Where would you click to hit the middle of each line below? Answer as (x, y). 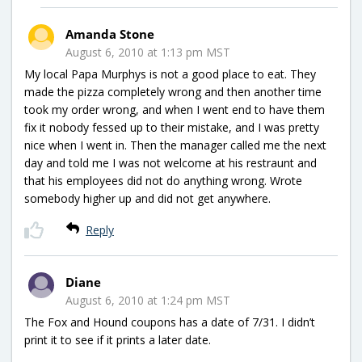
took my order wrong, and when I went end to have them (175, 109)
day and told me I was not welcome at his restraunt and (170, 162)
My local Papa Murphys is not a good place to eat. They (170, 74)
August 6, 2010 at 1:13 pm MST (148, 52)
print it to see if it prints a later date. (118, 339)
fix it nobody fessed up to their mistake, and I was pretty (172, 127)
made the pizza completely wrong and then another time (173, 91)
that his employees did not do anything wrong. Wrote (163, 180)
